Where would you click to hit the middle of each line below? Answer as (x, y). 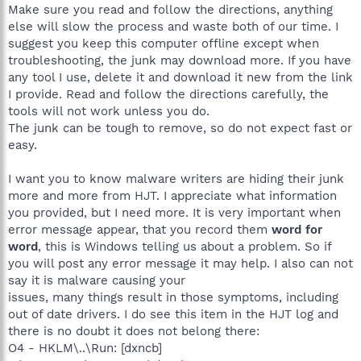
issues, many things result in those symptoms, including (173, 297)
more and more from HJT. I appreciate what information (172, 195)
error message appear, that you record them (140, 229)
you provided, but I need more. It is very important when (174, 212)
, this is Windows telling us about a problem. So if (185, 246)
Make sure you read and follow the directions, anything (170, 9)
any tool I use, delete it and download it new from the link (180, 77)
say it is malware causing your (97, 280)
